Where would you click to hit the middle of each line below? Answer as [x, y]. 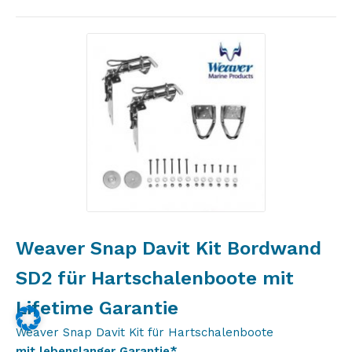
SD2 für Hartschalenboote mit [155, 278]
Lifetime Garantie [97, 308]
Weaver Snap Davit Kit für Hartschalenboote [145, 332]
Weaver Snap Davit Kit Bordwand [169, 248]
